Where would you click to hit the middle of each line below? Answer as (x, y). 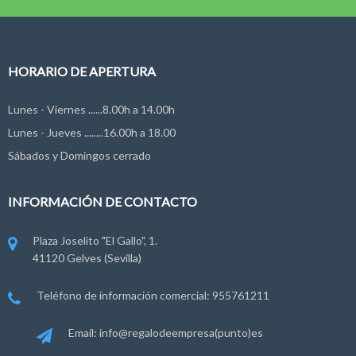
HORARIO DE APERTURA (82, 71)
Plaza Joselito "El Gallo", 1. (95, 240)
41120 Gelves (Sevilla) (87, 258)
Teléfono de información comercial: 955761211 (153, 295)
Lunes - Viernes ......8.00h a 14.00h (91, 109)
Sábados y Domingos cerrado (79, 155)
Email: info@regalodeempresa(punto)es (166, 333)
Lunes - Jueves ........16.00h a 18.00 (92, 132)
